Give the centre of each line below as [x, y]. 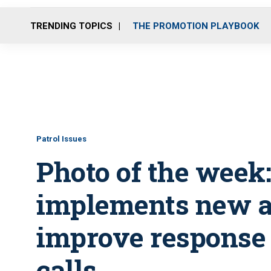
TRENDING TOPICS [71, 26]
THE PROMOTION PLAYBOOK [196, 26]
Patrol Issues [61, 139]
